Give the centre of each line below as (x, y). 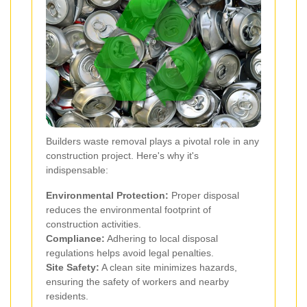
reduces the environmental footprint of (128, 210)
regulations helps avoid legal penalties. (130, 253)
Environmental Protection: (107, 196)
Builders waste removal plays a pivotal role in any (152, 142)
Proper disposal (204, 196)
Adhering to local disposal (161, 239)
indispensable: (77, 170)
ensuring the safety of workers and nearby (137, 282)
